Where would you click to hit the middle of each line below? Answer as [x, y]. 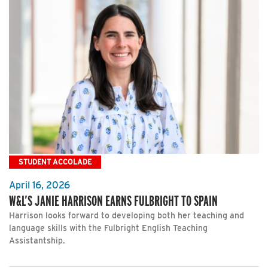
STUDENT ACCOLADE [55, 162]
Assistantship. [37, 240]
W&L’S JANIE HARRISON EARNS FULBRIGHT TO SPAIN [113, 200]
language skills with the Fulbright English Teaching [108, 228]
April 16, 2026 [39, 185]
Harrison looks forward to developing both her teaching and [127, 215]
